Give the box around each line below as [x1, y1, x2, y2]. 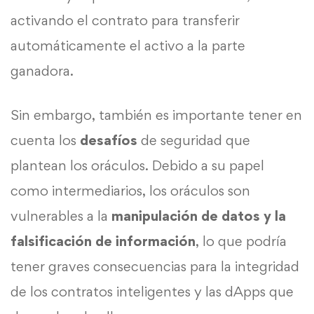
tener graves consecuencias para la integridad [11, 258, 299, 275]
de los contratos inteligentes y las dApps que [11, 283, 294, 301]
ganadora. [11, 62, 74, 80]
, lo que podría [196, 233, 287, 250]
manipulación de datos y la [111, 207, 286, 225]
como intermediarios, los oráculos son [11, 182, 250, 200]
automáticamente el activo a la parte [11, 37, 245, 55]
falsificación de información [11, 233, 196, 250]
